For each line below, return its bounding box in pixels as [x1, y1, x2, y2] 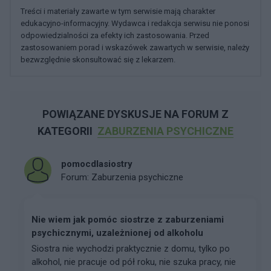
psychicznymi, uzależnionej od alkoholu [31, 227, 203, 238]
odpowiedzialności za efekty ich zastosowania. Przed [21, 31, 209, 40]
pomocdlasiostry [61, 158, 132, 169]
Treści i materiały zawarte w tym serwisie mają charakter [21, 7, 215, 16]
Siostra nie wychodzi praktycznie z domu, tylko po [31, 243, 230, 254]
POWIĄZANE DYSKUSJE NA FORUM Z [42, 108, 229, 120]
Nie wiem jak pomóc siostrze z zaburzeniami [31, 214, 224, 225]
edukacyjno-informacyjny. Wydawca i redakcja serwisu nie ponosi [21, 19, 249, 28]
